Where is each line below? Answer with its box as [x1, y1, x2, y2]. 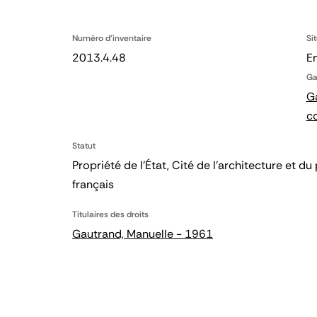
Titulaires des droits [72, 209, 149, 220]
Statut [72, 140, 96, 151]
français [72, 177, 114, 192]
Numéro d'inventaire [72, 33, 151, 44]
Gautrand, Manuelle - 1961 [72, 226, 213, 241]
